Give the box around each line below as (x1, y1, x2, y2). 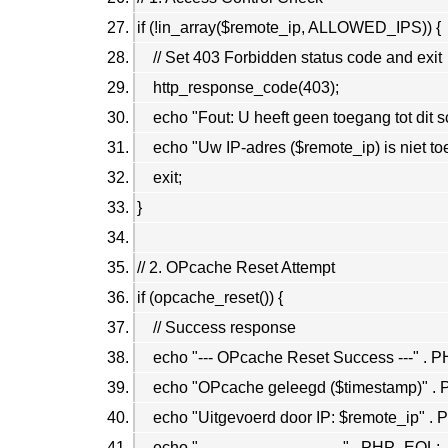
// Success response (137, 318, 296, 336)
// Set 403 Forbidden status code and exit (137, 48, 442, 66)
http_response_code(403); (137, 78, 339, 96)
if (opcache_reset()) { (137, 288, 283, 306)
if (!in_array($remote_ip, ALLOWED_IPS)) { (137, 18, 441, 36)
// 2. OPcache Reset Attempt (137, 258, 335, 276)
